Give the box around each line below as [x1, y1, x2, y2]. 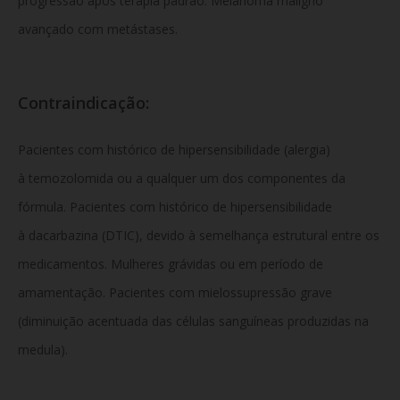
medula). [18, 340, 68, 358]
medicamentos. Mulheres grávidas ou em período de [18, 254, 323, 272]
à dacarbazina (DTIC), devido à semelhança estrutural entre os [18, 226, 379, 244]
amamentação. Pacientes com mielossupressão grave [18, 283, 332, 301]
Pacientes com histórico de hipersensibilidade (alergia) [18, 140, 330, 158]
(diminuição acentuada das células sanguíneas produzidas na [18, 312, 369, 329]
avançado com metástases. [18, 20, 178, 37]
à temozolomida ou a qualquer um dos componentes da [18, 169, 346, 187]
